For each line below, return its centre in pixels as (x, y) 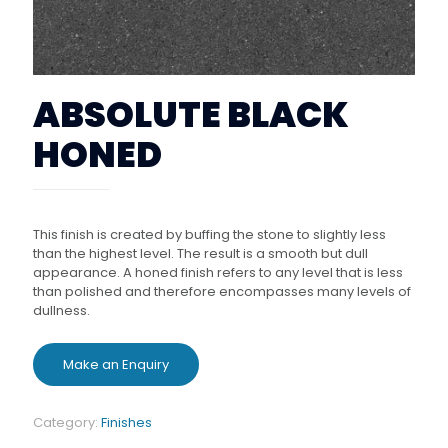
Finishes (126, 423)
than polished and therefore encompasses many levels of (222, 291)
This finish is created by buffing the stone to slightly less (209, 234)
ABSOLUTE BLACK (191, 114)
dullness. (61, 310)
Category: (67, 423)
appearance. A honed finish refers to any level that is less (218, 272)
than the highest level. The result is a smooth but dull (200, 253)
